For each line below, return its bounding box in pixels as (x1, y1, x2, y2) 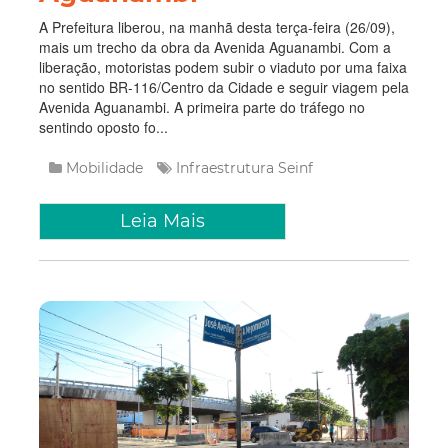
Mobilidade (66, 159, 147, 178)
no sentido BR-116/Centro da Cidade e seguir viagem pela (39, 77, 409, 98)
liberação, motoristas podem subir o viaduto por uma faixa (39, 57, 407, 78)
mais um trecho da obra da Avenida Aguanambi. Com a (39, 37, 391, 58)
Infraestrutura (176, 159, 278, 178)
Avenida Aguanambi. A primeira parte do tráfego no (39, 97, 365, 118)
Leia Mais (120, 210, 205, 233)
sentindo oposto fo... (39, 117, 168, 138)
